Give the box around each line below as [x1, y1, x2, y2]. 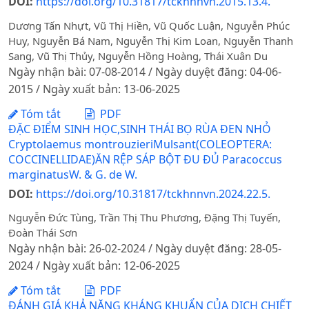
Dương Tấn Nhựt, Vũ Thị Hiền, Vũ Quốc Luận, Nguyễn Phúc [8, 19, 290, 33]
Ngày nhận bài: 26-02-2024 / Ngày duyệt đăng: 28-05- [8, 241, 281, 257]
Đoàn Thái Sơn [8, 226, 77, 240]
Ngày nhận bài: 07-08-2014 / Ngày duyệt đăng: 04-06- [8, 64, 281, 80]
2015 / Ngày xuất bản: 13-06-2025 [8, 81, 180, 97]
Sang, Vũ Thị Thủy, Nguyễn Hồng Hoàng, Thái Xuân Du [8, 49, 268, 63]
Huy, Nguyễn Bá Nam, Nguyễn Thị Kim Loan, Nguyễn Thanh [8, 34, 293, 48]
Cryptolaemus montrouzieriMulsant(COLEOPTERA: [8, 136, 272, 152]
